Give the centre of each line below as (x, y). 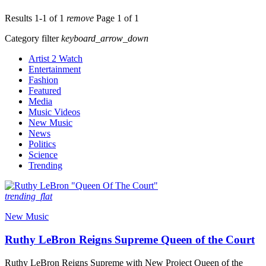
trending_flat (28, 197)
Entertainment (55, 69)
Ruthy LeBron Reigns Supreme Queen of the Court (130, 239)
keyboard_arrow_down (105, 39)
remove (80, 18)
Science (43, 155)
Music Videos (54, 112)
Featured (45, 91)
